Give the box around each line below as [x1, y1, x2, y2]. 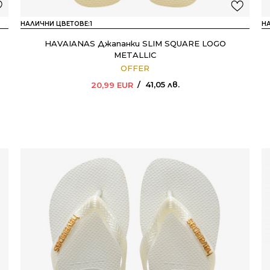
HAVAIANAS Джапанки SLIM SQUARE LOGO [44, 39, 226, 48]
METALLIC [114, 50, 156, 60]
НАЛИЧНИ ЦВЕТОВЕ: [20, 20, 90, 28]
